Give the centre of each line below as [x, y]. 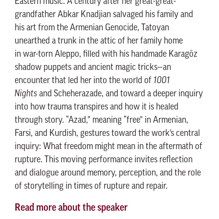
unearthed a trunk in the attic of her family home [99, 41]
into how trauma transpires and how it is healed [97, 107]
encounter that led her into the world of [84, 81]
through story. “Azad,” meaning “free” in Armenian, [101, 120]
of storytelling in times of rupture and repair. [91, 186]
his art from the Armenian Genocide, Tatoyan [92, 28]
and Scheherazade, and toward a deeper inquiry [120, 94]
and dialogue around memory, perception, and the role [108, 173]
